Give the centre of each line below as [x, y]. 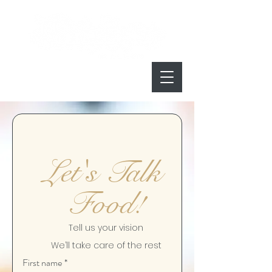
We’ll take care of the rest [106, 245]
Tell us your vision [106, 228]
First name [42, 263]
